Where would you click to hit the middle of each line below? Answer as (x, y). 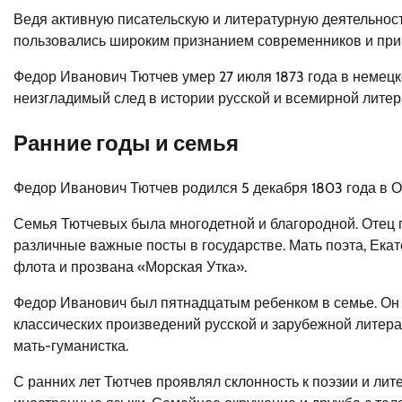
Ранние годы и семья (126, 143)
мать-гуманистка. (71, 345)
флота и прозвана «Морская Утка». (130, 267)
